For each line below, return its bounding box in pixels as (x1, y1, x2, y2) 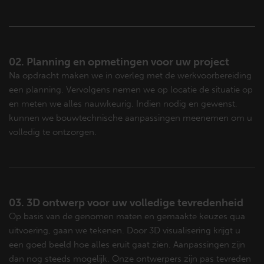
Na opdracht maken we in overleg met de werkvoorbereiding (9, 70, 252, 81)
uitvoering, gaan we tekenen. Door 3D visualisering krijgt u (9, 225, 240, 236)
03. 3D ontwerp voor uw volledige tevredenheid (9, 196, 243, 209)
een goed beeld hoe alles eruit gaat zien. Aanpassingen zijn (9, 239, 245, 250)
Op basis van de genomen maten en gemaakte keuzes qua (9, 210, 245, 222)
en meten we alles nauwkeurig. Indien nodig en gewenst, (9, 98, 237, 109)
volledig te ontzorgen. (9, 126, 97, 137)
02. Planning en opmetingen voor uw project (9, 55, 229, 68)
